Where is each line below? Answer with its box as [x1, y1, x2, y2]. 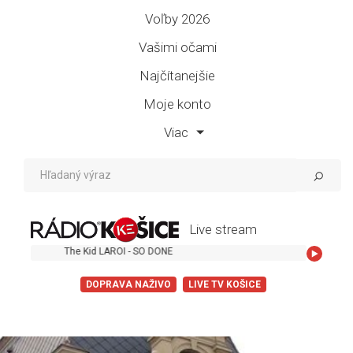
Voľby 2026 [145, 10, 210, 27]
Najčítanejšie [139, 67, 215, 84]
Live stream [189, 221, 257, 237]
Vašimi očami [138, 39, 217, 55]
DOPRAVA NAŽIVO [86, 279, 171, 291]
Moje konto [143, 95, 211, 112]
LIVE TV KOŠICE [188, 279, 261, 291]
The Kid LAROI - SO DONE [20, 246, 129, 258]
